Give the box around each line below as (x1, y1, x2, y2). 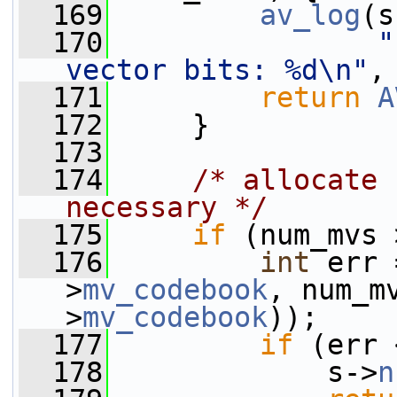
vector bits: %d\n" (66, 54, 369, 86)
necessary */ (66, 191, 268, 223)
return (260, 82, 361, 113)
